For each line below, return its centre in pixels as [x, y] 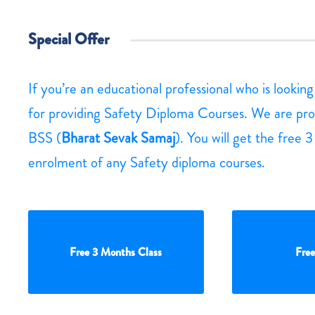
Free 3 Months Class [116, 252]
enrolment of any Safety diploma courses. [147, 163]
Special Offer [69, 39]
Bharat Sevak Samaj [118, 138]
